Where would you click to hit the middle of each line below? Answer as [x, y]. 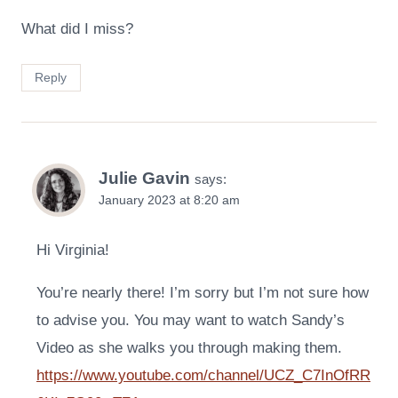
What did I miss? [77, 28]
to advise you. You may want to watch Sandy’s [191, 321]
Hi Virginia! [73, 251]
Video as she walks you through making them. [189, 348]
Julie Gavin [144, 178]
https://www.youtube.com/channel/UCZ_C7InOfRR [203, 376]
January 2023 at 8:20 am [169, 200]
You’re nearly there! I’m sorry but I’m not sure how [203, 293]
